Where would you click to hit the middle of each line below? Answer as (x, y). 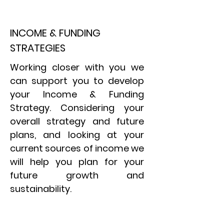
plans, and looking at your (77, 135)
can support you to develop (77, 81)
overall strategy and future (77, 121)
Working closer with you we (77, 67)
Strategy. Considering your (77, 108)
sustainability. (41, 189)
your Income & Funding (77, 94)
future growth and (77, 175)
